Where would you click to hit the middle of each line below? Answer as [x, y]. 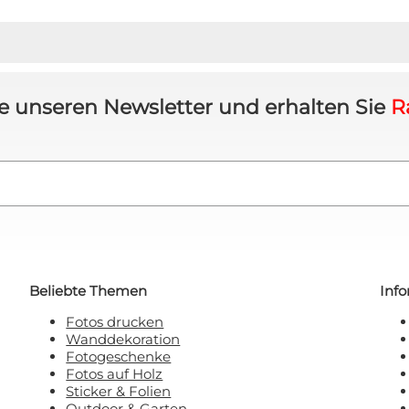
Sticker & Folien [119, 391]
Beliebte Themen [89, 290]
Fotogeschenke [119, 356]
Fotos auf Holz [115, 373]
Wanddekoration [123, 339]
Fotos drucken [115, 321]
